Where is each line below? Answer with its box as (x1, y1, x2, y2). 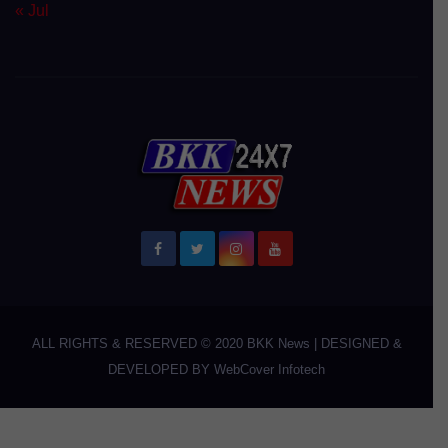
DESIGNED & (320, 335, 402, 351)
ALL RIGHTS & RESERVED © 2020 (31, 335, 247, 351)
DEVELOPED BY (108, 361, 214, 377)
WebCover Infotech (214, 361, 325, 377)
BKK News (246, 335, 310, 351)
